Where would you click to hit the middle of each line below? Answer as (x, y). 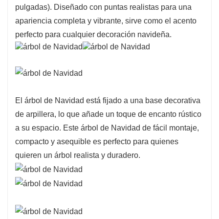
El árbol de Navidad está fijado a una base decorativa (108, 101)
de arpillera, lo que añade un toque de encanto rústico (108, 114)
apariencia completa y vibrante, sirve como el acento (106, 21)
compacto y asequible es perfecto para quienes (97, 142)
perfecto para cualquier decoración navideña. (93, 34)
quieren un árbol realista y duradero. (78, 155)
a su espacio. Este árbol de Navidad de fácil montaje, (107, 128)
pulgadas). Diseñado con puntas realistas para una (103, 7)
